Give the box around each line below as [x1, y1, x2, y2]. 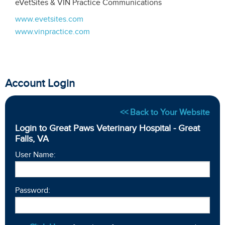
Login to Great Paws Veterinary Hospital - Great [15, 123, 200, 134]
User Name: [15, 150, 56, 160]
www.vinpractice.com [15, 27, 90, 36]
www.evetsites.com [15, 14, 83, 24]
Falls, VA [15, 134, 49, 144]
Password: [15, 186, 50, 195]
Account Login [5, 77, 75, 90]
